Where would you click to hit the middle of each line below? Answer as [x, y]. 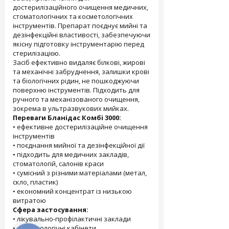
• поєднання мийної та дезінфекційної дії [79, 145]
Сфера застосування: [51, 210]
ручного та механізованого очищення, [76, 99]
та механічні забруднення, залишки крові [81, 72]
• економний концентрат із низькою [72, 191]
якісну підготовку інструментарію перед [78, 44]
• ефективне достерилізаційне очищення [80, 127]
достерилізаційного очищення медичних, [81, 7]
